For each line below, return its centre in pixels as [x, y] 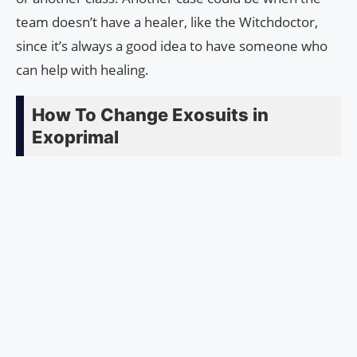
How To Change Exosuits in [150, 115]
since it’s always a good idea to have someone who [172, 46]
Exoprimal [75, 137]
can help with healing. [82, 70]
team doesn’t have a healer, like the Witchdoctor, [167, 22]
